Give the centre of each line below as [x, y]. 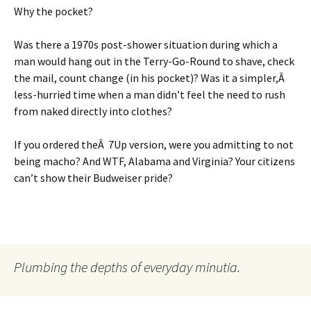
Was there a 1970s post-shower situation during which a [146, 45]
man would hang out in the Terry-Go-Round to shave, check [154, 61]
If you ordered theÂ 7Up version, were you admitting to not [154, 145]
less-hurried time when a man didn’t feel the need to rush [150, 95]
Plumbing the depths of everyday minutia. [127, 267]
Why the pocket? [53, 11]
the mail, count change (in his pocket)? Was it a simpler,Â [150, 78]
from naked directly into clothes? [93, 111]
